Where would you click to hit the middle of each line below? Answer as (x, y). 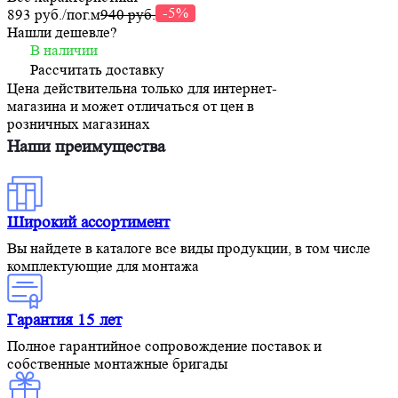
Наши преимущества (86, 147)
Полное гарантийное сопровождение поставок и (164, 346)
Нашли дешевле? (62, 33)
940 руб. (128, 15)
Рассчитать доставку (97, 70)
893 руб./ (37, 15)
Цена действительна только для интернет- (142, 89)
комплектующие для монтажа (103, 267)
